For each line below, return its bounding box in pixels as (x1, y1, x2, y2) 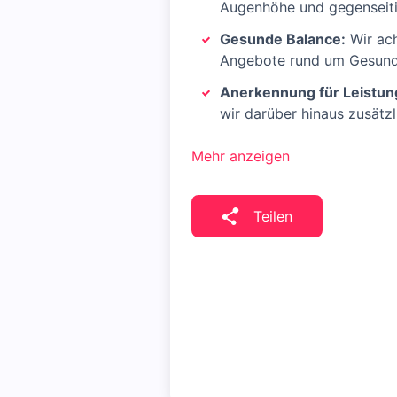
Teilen (253, 207, 292, 225)
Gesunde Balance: (220, 30, 346, 48)
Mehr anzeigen (191, 147, 290, 165)
